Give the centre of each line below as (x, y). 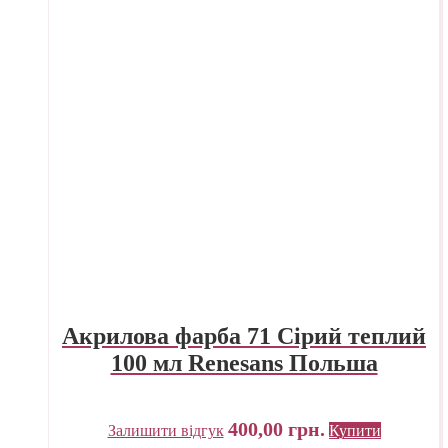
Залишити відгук (165, 430)
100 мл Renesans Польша (244, 362)
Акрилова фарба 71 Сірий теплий (244, 335)
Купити (354, 430)
